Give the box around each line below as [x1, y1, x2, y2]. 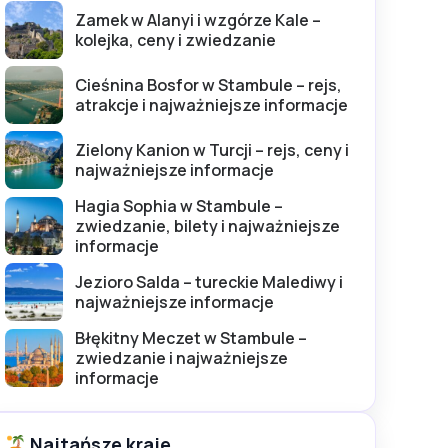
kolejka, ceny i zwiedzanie [75, 28, 276, 51]
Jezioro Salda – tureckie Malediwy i [75, 270, 343, 293]
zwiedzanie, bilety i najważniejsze [75, 214, 340, 237]
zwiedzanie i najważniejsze [75, 346, 288, 369]
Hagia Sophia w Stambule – [75, 194, 283, 217]
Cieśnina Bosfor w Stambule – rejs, [75, 73, 342, 96]
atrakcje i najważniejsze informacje [75, 93, 348, 116]
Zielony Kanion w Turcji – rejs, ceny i [75, 138, 349, 161]
